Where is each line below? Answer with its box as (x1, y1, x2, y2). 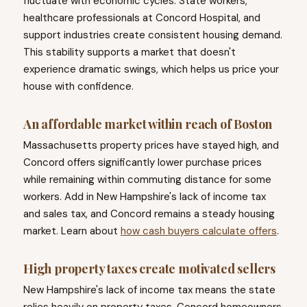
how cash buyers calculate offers (120, 224, 277, 238)
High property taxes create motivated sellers (23, 260, 276, 278)
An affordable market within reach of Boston (23, 116, 273, 133)
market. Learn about (23, 224, 121, 238)
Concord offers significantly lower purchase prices (23, 156, 262, 170)
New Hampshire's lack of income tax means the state (23, 283, 275, 297)
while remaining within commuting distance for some (23, 173, 271, 187)
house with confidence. (23, 79, 134, 94)
